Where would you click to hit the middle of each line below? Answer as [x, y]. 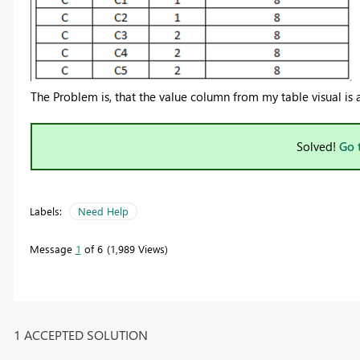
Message [52, 249]
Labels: [45, 211]
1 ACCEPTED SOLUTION [80, 334]
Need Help [103, 211]
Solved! [318, 147]
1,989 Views [137, 249]
